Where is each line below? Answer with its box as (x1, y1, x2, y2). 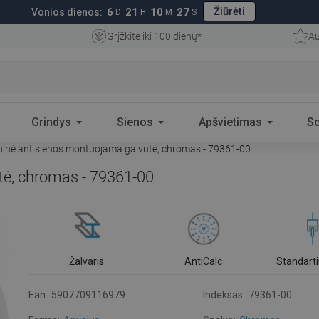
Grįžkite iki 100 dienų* (106, 31, 202, 42)
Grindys (31, 115, 72, 129)
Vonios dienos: (31, 6, 103, 18)
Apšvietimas (198, 115, 262, 129)
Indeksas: (203, 289, 246, 300)
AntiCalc (184, 256, 222, 267)
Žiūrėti (214, 4, 245, 18)
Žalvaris (69, 256, 105, 267)
